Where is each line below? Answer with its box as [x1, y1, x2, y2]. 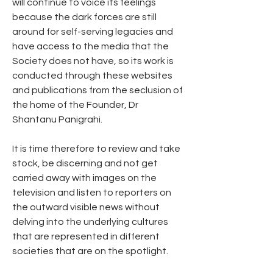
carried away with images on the [12, 172, 157, 183]
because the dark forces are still [12, 12, 157, 22]
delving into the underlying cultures [12, 216, 168, 227]
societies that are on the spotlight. [12, 246, 170, 256]
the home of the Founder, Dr [12, 99, 138, 110]
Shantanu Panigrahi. [12, 114, 104, 124]
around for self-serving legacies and [12, 26, 173, 37]
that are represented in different [12, 231, 160, 241]
